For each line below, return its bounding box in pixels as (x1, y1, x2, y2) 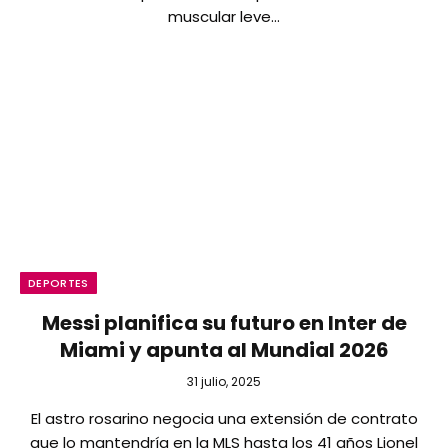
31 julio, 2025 (187, 373, 261, 390)
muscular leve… (168, 5, 280, 27)
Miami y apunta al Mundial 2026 (59, 336, 389, 364)
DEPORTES (28, 275, 89, 291)
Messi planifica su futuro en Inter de (41, 309, 407, 337)
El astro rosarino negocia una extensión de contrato (30, 408, 418, 429)
